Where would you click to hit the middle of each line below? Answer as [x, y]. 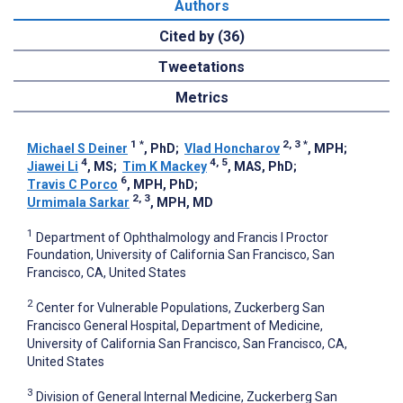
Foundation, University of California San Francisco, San [181, 255]
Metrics [201, 97]
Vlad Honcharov [232, 148]
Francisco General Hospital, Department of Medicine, [175, 326]
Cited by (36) [201, 36]
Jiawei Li [53, 166]
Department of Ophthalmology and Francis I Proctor [182, 237]
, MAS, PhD [260, 166]
